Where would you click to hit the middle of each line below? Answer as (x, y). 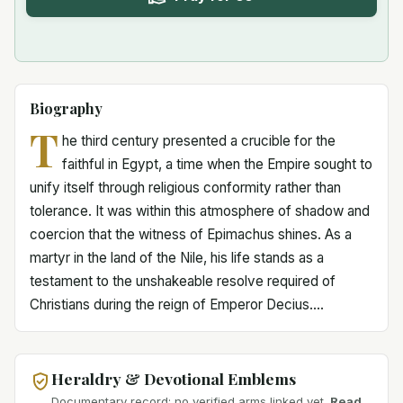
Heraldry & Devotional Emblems (174, 378)
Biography (66, 108)
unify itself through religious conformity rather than (185, 188)
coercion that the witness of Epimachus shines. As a (191, 234)
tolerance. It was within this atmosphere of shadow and (200, 211)
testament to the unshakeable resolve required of (183, 281)
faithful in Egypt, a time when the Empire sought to (217, 164)
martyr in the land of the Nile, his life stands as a (177, 258)
